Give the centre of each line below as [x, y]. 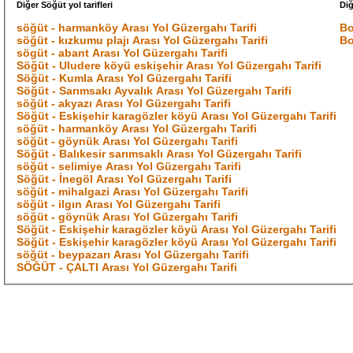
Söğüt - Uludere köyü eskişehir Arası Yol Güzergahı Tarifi [169, 66]
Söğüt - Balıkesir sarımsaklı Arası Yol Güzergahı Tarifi [160, 154]
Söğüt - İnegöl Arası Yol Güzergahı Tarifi [124, 179]
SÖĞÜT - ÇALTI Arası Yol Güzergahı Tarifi [127, 268]
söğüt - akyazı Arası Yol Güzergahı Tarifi [124, 104]
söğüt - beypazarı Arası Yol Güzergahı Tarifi [133, 255]
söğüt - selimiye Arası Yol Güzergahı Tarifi [129, 167]
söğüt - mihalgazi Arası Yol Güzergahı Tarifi [133, 192]
